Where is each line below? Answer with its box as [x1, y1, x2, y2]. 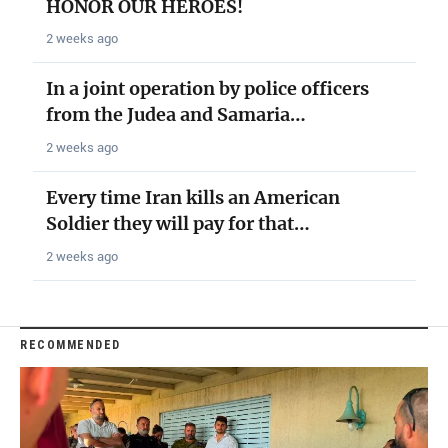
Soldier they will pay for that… [45, 212, 310, 236]
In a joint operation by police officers [45, 77, 369, 101]
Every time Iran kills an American [45, 186, 340, 210]
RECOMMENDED [20, 338, 121, 353]
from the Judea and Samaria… [45, 103, 306, 127]
